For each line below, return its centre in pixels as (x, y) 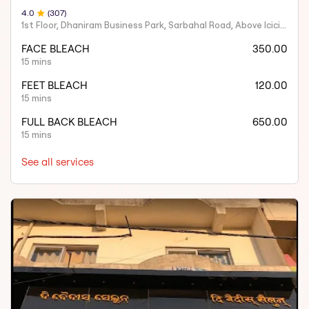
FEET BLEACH (55, 86)
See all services (58, 162)
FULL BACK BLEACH (70, 122)
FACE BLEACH (56, 49)
